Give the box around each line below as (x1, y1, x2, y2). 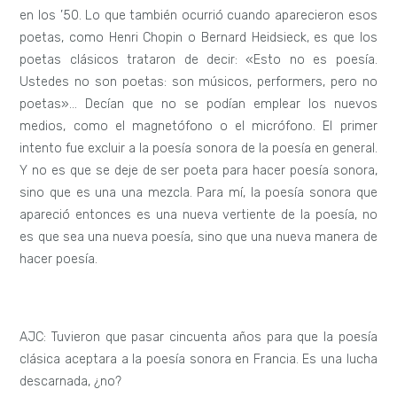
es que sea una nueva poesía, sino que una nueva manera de (19, 230, 378, 245)
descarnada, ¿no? (19, 373, 122, 389)
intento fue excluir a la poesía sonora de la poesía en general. (19, 141, 378, 157)
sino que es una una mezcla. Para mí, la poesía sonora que (19, 185, 378, 201)
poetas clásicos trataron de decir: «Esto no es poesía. (19, 52, 378, 68)
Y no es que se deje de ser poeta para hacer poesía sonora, (19, 163, 378, 179)
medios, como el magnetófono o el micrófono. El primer (19, 119, 378, 135)
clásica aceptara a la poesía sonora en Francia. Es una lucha (19, 351, 378, 367)
